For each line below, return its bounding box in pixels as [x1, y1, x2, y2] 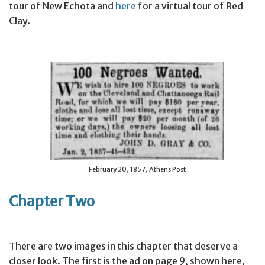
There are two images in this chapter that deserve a [9, 240, 238, 252]
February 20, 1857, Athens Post [89, 164, 186, 173]
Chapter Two [9, 192, 95, 211]
